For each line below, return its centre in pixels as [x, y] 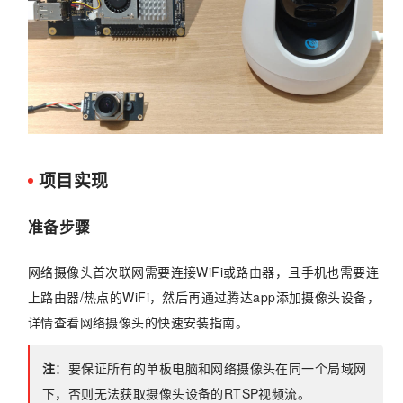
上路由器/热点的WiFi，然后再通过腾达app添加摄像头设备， [203, 296]
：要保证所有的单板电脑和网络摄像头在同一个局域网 [211, 368]
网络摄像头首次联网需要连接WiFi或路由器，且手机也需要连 [203, 271]
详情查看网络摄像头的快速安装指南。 [138, 322]
